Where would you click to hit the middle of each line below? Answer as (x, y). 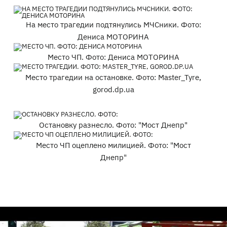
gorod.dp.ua (113, 89)
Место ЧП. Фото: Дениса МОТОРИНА (113, 57)
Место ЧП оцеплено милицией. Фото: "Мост (113, 145)
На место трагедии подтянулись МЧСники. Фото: (113, 25)
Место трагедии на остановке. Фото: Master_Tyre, (113, 77)
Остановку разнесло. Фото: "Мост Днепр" (113, 125)
